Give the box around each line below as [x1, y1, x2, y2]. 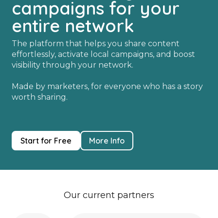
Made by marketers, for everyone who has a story [12, 82, 203, 91]
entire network [12, 15, 134, 37]
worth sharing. [12, 92, 68, 102]
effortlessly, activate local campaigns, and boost [12, 50, 195, 59]
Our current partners [64, 190, 154, 201]
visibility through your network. [12, 60, 133, 70]
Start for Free [20, 136, 72, 146]
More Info [89, 136, 125, 146]
